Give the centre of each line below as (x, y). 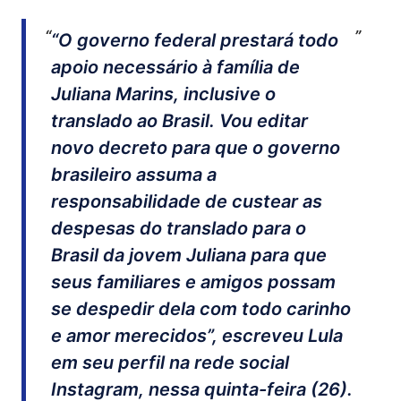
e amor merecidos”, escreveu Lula (196, 336)
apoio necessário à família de (175, 68)
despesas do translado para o (178, 229)
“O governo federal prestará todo (194, 41)
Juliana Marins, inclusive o (163, 94)
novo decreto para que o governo (195, 148)
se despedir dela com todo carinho (200, 309)
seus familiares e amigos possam (193, 282)
